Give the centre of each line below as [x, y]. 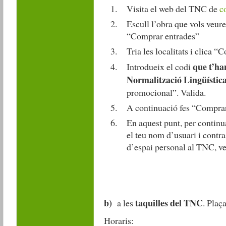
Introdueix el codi [159, 66]
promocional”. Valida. [166, 92]
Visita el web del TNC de [173, 9]
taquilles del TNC [169, 203]
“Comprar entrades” [163, 36]
